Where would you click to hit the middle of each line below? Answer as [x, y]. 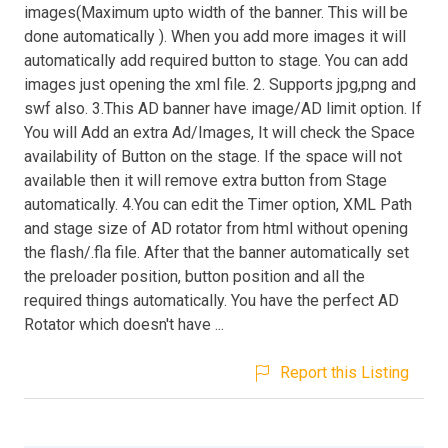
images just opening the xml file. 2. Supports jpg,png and [220, 84]
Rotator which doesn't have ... [124, 324]
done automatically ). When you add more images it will [215, 36]
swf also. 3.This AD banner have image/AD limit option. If [223, 108]
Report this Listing [344, 372]
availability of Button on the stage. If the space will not [213, 156]
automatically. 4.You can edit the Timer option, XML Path [218, 204]
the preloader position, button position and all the [194, 276]
